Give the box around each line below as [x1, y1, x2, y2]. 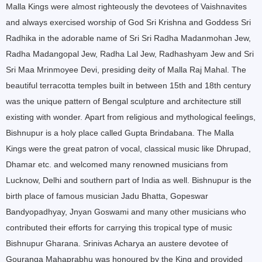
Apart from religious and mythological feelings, [85, 112, 256, 122]
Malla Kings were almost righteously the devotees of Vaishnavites [6, 2, 247, 11]
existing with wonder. [6, 112, 85, 122]
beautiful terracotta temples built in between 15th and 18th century [6, 81, 251, 90]
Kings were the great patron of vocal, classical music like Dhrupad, [6, 144, 251, 153]
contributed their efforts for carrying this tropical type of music [6, 223, 232, 232]
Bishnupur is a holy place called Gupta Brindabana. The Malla [6, 128, 234, 137]
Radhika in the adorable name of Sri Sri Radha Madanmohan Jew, [6, 33, 251, 43]
